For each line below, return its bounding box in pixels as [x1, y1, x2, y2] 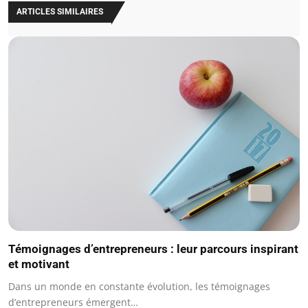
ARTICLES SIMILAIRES [16, 7, 103, 17]
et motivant [8, 257, 69, 272]
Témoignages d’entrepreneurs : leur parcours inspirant [8, 242, 298, 256]
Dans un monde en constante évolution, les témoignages [8, 280, 270, 294]
